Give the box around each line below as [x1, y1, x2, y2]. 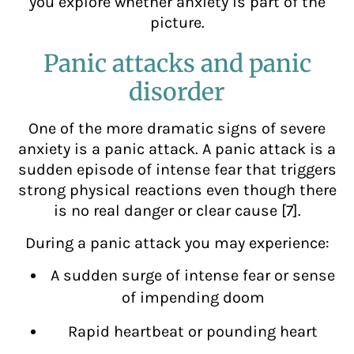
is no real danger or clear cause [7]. [53, 201, 301, 220]
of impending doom [121, 288, 265, 307]
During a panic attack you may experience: [24, 233, 330, 252]
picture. [149, 13, 205, 32]
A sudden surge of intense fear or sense [51, 265, 335, 284]
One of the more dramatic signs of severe [28, 119, 326, 138]
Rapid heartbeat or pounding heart [68, 322, 318, 341]
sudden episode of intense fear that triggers [17, 160, 337, 179]
